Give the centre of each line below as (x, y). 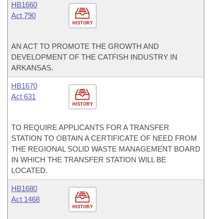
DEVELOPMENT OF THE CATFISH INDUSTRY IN (94, 57)
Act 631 (23, 97)
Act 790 (23, 15)
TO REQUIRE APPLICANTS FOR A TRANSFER (90, 127)
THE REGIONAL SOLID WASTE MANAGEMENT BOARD (106, 149)
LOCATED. (29, 170)
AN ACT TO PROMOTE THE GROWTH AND (85, 46)
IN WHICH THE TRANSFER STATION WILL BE (89, 160)
